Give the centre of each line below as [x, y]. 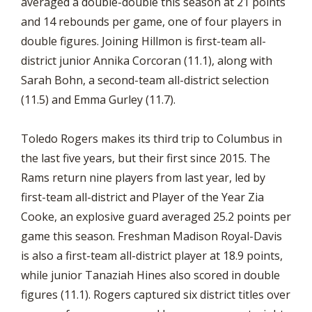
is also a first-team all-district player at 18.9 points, [152, 256]
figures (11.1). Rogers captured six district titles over [156, 295]
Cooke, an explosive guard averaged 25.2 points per [156, 217]
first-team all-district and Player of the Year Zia [142, 197]
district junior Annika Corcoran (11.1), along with [147, 61]
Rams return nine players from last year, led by [143, 178]
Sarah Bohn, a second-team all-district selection [145, 80]
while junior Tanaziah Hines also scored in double [150, 275]
